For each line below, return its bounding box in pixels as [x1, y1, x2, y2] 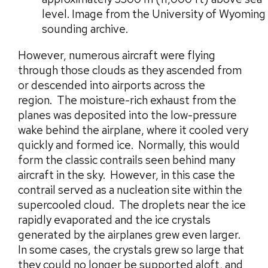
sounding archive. [42, 22, 128, 37]
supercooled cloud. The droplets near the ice [18, 197, 246, 213]
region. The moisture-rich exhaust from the [18, 93, 236, 108]
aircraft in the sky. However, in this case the [18, 167, 235, 183]
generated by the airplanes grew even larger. [18, 227, 240, 243]
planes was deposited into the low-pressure [18, 108, 237, 123]
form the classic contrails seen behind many [18, 153, 235, 168]
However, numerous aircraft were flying [18, 48, 215, 63]
